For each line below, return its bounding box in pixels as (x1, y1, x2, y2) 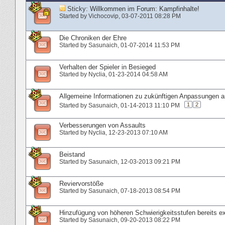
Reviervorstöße (59, 179, 103, 187)
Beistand (59, 150, 85, 158)
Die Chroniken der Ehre (59, 34, 127, 42)
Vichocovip (88, 12, 119, 20)
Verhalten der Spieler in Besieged (59, 63, 156, 71)
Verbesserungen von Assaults (59, 121, 146, 129)
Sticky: (67, 5, 90, 13)
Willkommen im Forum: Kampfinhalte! (90, 5, 199, 13)
